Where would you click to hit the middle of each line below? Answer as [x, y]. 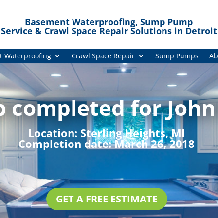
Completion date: [66, 143]
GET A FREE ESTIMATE [107, 199]
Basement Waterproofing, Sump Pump [109, 22]
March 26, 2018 [154, 143]
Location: [54, 133]
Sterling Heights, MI [133, 133]
